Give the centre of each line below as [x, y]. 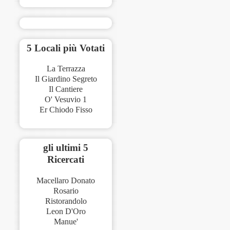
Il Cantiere [66, 89]
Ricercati [66, 160]
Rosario [66, 191]
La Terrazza [66, 69]
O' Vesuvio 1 [66, 100]
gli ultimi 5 [66, 148]
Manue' [66, 222]
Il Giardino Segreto [66, 79]
